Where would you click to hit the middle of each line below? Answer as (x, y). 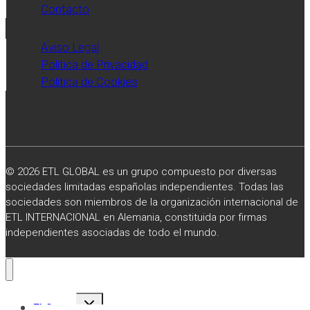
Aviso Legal (70, 47)
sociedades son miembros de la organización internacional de (152, 202)
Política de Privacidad (94, 64)
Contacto (65, 9)
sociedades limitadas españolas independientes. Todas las (145, 186)
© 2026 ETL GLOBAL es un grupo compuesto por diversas (141, 171)
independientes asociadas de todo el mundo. (112, 232)
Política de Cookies (89, 81)
